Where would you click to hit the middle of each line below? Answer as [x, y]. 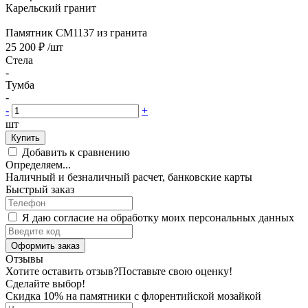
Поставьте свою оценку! [175, 271]
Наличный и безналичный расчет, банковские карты [129, 177]
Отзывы [24, 258]
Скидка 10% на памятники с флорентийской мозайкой [133, 296]
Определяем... [38, 164]
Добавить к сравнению [76, 152]
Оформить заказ [45, 245]
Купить [25, 137]
